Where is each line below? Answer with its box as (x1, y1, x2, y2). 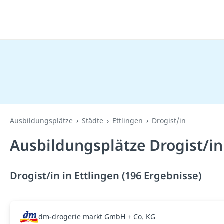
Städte (82, 116, 103, 125)
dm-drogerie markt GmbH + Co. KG (38, 212, 155, 221)
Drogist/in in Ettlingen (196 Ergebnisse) (10, 169, 201, 182)
